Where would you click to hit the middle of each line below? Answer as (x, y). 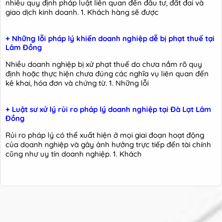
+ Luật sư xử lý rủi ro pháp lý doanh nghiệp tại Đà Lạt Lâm (108, 110)
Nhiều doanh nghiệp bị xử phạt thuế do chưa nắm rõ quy (104, 64)
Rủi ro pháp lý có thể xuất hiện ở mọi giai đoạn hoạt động (105, 135)
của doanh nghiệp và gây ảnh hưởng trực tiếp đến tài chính (108, 145)
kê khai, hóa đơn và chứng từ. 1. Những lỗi (77, 83)
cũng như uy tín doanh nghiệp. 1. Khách (74, 154)
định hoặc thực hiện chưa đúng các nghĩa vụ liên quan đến (107, 74)
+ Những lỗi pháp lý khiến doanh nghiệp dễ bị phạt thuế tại (110, 39)
